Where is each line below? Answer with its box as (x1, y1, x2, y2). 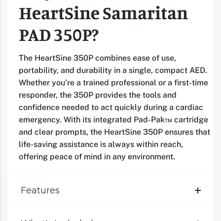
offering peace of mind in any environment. (19, 151, 175, 161)
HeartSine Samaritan (19, 1, 188, 24)
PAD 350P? (19, 23, 99, 45)
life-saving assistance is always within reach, (19, 139, 183, 149)
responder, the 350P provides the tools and (19, 90, 177, 100)
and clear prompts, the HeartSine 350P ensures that (19, 127, 210, 137)
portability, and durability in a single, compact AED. (19, 65, 207, 75)
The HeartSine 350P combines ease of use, (19, 53, 176, 63)
